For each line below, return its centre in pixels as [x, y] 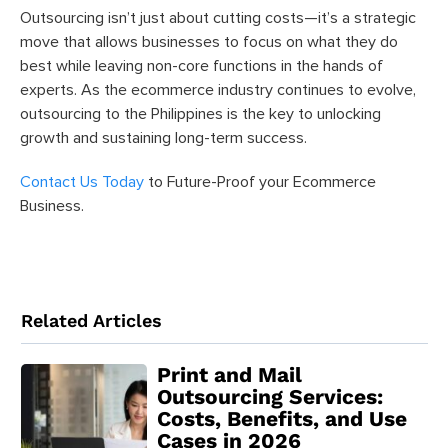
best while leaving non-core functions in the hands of [201, 65]
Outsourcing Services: [269, 396]
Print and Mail [229, 374]
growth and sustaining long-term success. [163, 137]
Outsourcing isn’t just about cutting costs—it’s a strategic [218, 17]
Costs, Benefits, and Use [281, 418]
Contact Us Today [82, 181]
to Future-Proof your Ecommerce [260, 181]
